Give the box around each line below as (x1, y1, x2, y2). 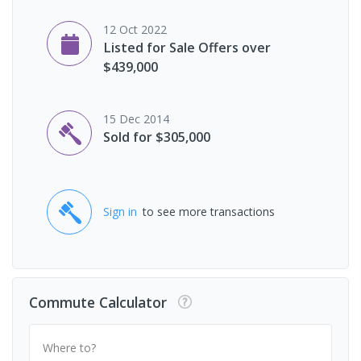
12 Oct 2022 (103, 21, 167, 37)
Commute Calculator (29, 292, 167, 312)
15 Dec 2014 (103, 110, 169, 127)
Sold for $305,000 (103, 127, 210, 146)
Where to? (43, 339, 96, 355)
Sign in (103, 204, 137, 220)
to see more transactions (143, 204, 275, 220)
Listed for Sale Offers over (103, 38, 271, 56)
